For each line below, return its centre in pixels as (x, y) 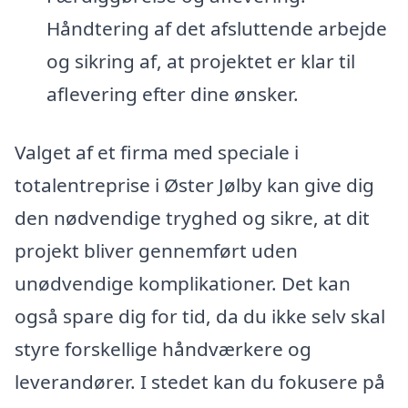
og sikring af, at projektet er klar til (200, 61)
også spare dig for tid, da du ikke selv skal (200, 316)
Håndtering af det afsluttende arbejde (216, 29)
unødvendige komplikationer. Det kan (183, 283)
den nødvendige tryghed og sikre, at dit (192, 217)
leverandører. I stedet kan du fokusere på (200, 381)
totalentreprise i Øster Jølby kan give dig (194, 184)
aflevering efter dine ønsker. (172, 94)
